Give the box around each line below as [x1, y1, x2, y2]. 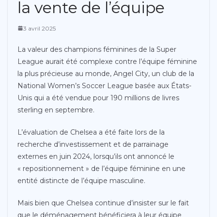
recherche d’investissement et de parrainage [17, 139, 169, 149]
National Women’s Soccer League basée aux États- [17, 81, 191, 90]
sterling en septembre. [17, 105, 94, 114]
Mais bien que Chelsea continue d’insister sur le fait [17, 198, 189, 207]
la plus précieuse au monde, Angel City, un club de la [17, 69, 194, 78]
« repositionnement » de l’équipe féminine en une [17, 164, 186, 173]
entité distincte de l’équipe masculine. [17, 176, 145, 185]
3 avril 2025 [23, 24, 56, 32]
